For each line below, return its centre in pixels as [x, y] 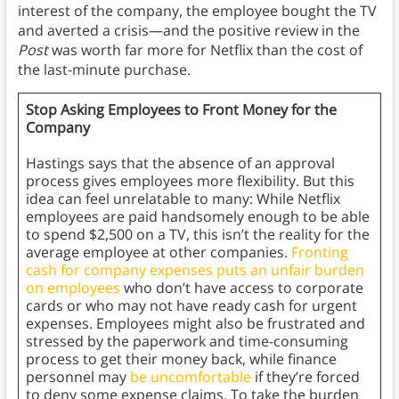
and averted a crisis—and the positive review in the [188, 31]
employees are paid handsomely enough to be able [197, 217]
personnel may [77, 377]
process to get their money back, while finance [181, 359]
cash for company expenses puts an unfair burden [195, 270]
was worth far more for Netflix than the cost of [205, 50]
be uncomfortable [190, 377]
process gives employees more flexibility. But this [190, 181]
